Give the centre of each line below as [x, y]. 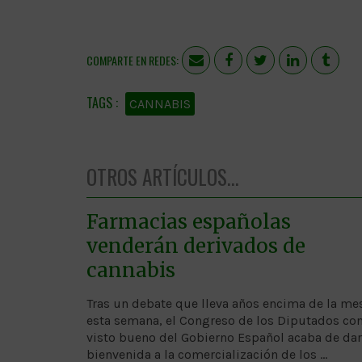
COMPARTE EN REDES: [133, 60]
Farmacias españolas [189, 221]
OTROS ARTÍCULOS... [163, 176]
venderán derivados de [196, 246]
